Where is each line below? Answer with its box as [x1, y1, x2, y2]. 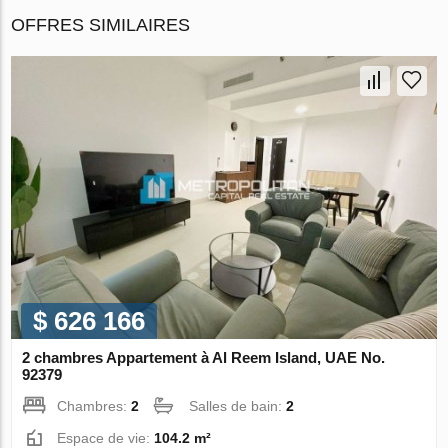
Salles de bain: [189, 398, 287, 415]
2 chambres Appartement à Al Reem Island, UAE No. [22, 349, 386, 367]
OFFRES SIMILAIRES [11, 14, 191, 35]
